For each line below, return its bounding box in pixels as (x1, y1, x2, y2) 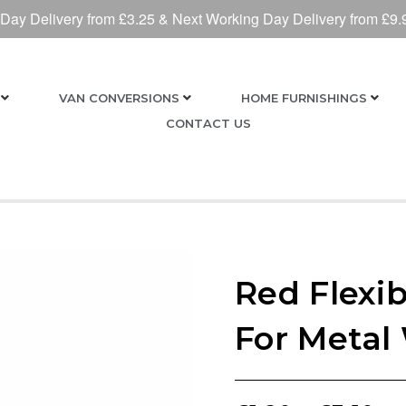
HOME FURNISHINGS (240, 91, 367, 105)
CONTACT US (165, 116, 251, 130)
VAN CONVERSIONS (58, 91, 179, 105)
